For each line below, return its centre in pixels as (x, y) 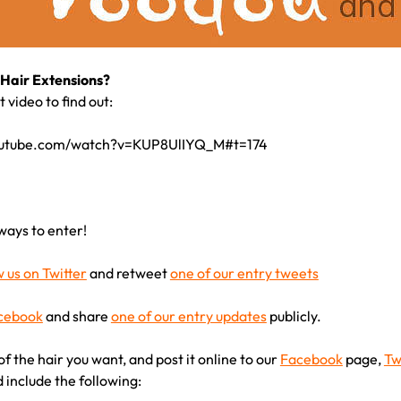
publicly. (294, 316)
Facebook (311, 358)
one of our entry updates (188, 316)
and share (77, 316)
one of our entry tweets (244, 273)
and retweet (128, 273)
